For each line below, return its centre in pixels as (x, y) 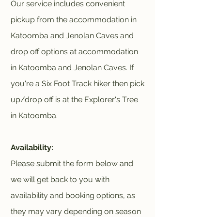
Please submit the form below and (72, 163)
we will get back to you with (60, 179)
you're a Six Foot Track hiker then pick (77, 84)
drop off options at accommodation (74, 52)
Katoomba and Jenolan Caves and (72, 36)
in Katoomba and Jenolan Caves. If (72, 68)
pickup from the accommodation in (74, 20)
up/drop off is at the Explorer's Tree (74, 100)
